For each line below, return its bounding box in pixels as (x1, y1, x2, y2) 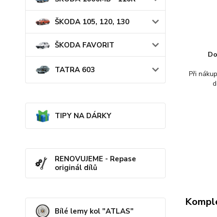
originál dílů (55, 162, 97, 172)
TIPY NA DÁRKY (55, 110, 111, 121)
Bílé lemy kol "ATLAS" (55, 206, 134, 216)
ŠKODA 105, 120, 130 (55, 17, 129, 27)
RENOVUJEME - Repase (55, 154, 136, 164)
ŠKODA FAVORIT (55, 40, 114, 50)
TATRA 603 (55, 64, 95, 75)
